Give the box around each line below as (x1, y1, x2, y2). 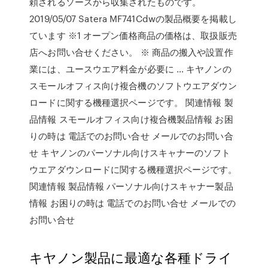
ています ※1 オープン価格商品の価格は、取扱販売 (29, 29, 237, 42)
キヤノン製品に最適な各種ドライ (29, 248, 233, 266)
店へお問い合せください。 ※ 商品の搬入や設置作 (29, 45, 233, 59)
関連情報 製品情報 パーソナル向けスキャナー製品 (29, 179, 233, 193)
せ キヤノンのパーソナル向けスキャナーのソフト (29, 146, 231, 159)
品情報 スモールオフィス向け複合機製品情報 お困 (29, 112, 233, 126)
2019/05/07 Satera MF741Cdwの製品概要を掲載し (29, 12, 237, 25)
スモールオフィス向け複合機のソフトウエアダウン (29, 79, 237, 92)
